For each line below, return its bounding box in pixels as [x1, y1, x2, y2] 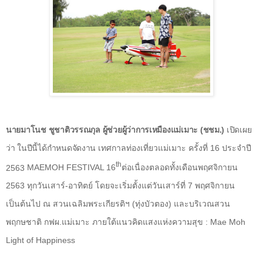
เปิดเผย [224, 124, 252, 134]
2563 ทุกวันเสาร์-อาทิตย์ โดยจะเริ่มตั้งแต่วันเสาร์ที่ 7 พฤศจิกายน [6, 181, 235, 191]
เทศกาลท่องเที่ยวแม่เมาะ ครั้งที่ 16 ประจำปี [97, 143, 251, 153]
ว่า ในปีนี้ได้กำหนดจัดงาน [6, 143, 98, 153]
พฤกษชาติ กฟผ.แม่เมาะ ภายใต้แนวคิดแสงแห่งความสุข [6, 217, 205, 227]
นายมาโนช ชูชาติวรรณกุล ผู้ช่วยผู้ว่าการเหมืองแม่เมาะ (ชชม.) [6, 124, 225, 134]
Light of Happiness [6, 235, 75, 245]
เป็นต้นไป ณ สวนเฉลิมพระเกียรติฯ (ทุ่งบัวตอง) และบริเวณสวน [6, 199, 230, 209]
